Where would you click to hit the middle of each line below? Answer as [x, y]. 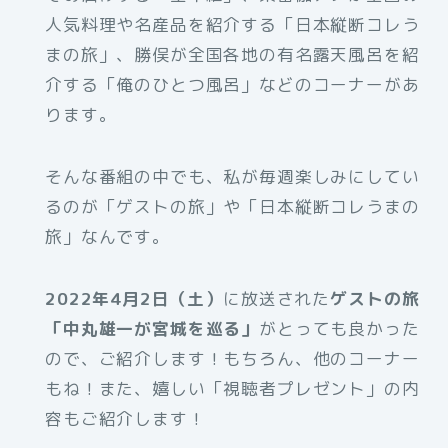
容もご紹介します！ [125, 419]
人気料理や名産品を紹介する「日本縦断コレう [232, 25]
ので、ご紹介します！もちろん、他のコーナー [232, 359]
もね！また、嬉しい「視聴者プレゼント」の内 [232, 389]
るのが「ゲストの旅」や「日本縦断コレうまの [232, 207]
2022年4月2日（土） [134, 299]
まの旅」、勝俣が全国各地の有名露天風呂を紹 [232, 55]
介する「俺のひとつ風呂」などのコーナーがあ [232, 85]
